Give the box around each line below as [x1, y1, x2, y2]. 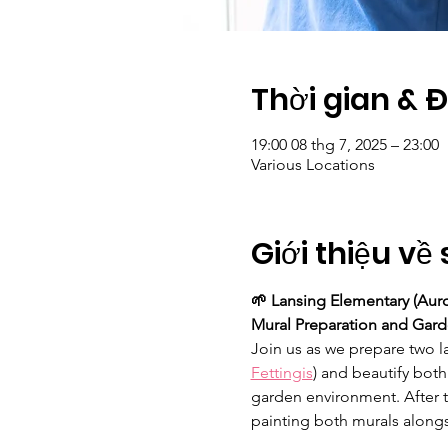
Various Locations [250, 155, 375, 174]
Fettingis [250, 363, 313, 382]
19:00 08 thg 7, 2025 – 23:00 [250, 135, 439, 154]
